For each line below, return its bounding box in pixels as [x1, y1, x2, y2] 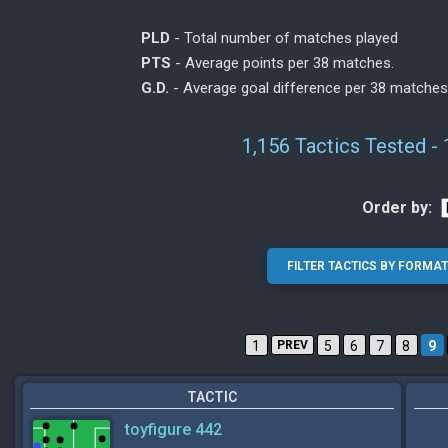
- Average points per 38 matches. [170, 54, 394, 72]
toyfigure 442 [125, 420, 222, 439]
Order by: [361, 198, 432, 217]
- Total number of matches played [169, 29, 398, 47]
